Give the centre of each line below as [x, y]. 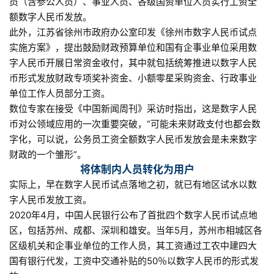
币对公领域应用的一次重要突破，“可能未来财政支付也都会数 [135, 124]
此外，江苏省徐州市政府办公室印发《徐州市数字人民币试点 [133, 32]
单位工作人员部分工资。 [60, 94]
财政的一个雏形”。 [48, 155]
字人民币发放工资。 [50, 200]
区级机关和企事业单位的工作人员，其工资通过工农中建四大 [133, 246]
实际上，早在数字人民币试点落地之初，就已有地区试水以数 [133, 185]
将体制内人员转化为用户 [137, 170]
